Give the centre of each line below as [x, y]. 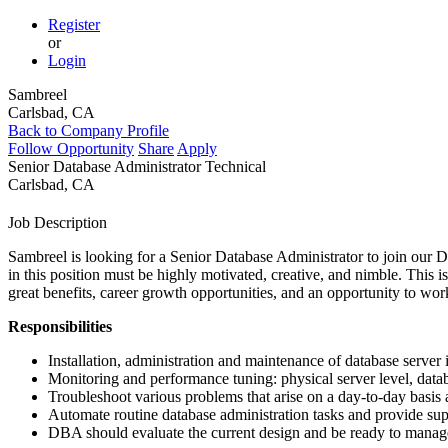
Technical [235, 166]
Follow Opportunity [71, 148]
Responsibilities [60, 326]
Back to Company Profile [88, 130]
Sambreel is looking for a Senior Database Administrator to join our [222, 256]
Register [74, 24]
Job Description [57, 222]
